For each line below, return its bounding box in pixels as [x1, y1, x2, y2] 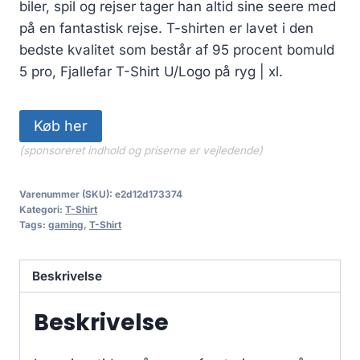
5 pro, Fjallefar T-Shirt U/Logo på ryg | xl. [19, 63, 283, 80]
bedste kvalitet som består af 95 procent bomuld [19, 41, 334, 58]
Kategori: [19, 202, 65, 215]
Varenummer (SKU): [19, 187, 115, 200]
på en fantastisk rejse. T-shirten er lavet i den [19, 19, 313, 36]
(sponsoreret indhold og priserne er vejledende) [19, 143, 263, 157]
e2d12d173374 [115, 187, 182, 200]
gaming [48, 218, 84, 231]
